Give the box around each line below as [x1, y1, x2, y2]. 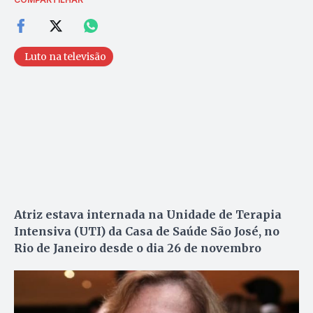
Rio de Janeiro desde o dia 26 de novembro [14, 240, 261, 255]
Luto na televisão [24, 50, 106, 63]
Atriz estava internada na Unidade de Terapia [14, 207, 282, 221]
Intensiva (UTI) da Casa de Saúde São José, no [14, 224, 279, 238]
